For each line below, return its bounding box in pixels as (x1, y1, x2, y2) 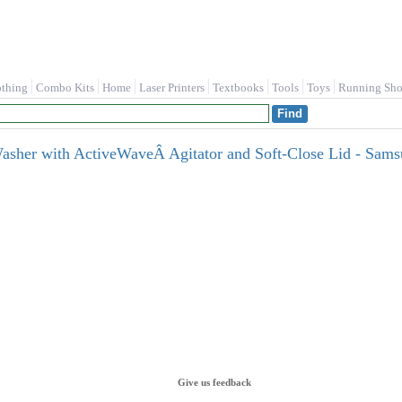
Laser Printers (139, 81, 205, 94)
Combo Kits (36, 81, 94, 94)
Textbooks (213, 81, 264, 94)
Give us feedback (178, 377, 251, 388)
